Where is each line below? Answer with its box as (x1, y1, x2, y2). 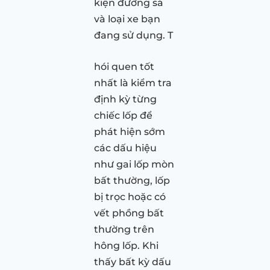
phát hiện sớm (94, 125, 165, 137)
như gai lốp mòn (94, 158, 174, 170)
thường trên (94, 223, 154, 235)
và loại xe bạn (94, 13, 160, 25)
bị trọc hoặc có (94, 190, 166, 202)
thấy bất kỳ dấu (94, 256, 171, 268)
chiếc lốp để (94, 109, 152, 121)
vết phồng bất (94, 207, 164, 219)
